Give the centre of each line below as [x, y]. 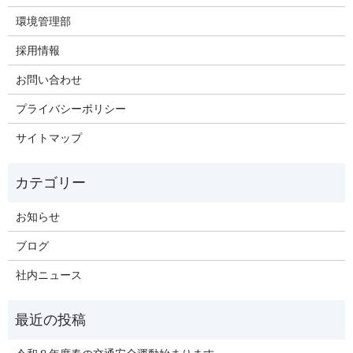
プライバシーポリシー [71, 109]
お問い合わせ [48, 80]
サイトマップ [48, 138]
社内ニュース [48, 275]
